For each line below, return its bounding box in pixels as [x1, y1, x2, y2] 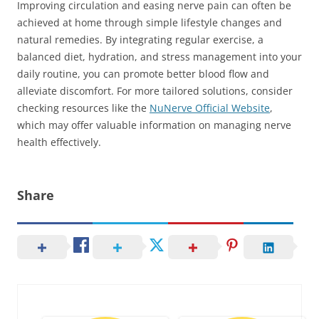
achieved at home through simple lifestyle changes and [17, 16, 282, 29]
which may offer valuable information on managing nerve [17, 118, 291, 132]
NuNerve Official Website [150, 101, 270, 115]
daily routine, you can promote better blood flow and [17, 67, 269, 80]
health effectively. [17, 135, 101, 149]
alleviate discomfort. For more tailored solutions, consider [17, 84, 293, 98]
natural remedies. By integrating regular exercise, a [17, 33, 263, 46]
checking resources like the [17, 101, 150, 115]
